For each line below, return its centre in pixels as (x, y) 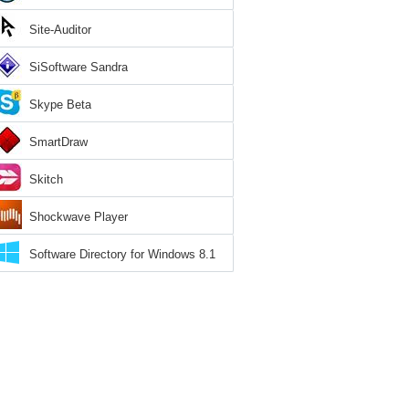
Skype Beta (60, 105)
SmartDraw (58, 142)
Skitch (46, 179)
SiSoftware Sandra (79, 67)
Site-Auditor (60, 30)
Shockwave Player (79, 217)
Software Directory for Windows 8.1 (122, 254)
